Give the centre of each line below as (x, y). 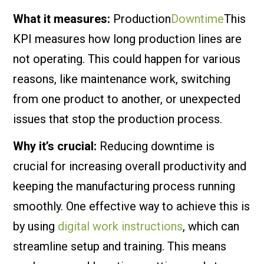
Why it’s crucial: (55, 146)
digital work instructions (121, 226)
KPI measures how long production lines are (128, 39)
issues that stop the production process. (118, 119)
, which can (211, 226)
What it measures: (62, 19)
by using (36, 226)
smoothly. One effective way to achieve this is (132, 206)
